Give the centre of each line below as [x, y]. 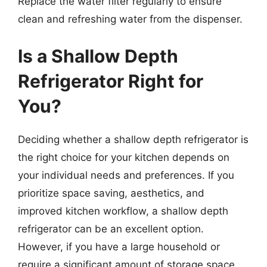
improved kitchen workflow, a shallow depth [123, 211]
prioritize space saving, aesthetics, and [111, 193]
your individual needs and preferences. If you [126, 175]
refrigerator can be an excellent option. [111, 229]
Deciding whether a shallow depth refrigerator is [133, 139]
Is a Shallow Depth [98, 56]
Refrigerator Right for [111, 81]
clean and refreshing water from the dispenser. [130, 19]
